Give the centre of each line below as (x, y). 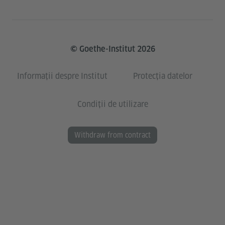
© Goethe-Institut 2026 (113, 49)
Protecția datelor (163, 76)
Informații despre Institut (62, 76)
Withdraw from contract (113, 135)
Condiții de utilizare (113, 104)
